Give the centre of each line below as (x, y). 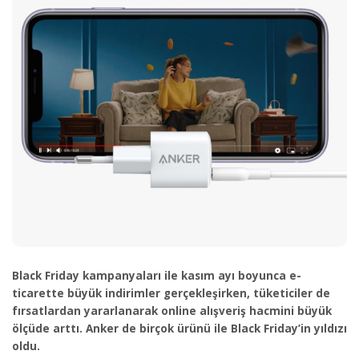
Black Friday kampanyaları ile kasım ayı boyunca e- (157, 275)
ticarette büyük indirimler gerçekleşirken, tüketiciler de (171, 293)
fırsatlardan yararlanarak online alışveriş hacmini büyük (172, 311)
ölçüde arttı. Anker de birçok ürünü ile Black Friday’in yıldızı (179, 328)
